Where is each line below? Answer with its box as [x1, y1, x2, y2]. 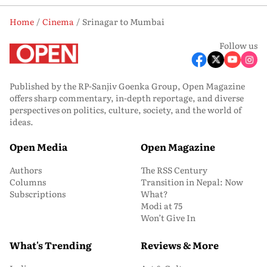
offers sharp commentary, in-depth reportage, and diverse [10, 91, 244, 104]
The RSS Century [141, 163, 207, 176]
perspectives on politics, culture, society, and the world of [10, 103, 241, 116]
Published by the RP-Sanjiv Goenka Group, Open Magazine [10, 79, 245, 92]
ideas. [10, 115, 33, 128]
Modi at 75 [141, 199, 182, 212]
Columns [10, 175, 46, 188]
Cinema [42, 15, 74, 27]
